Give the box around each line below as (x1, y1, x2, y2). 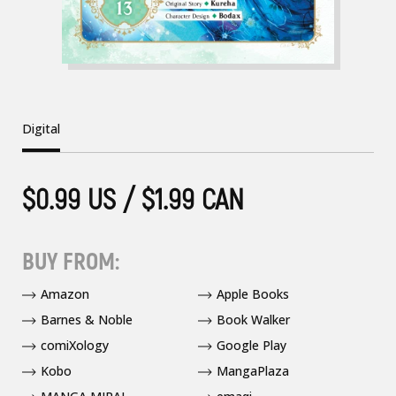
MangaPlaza (217, 362, 289, 379)
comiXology (41, 337, 109, 354)
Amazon (41, 286, 89, 302)
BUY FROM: (22, 247, 119, 277)
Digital (22, 120, 60, 137)
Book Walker (217, 311, 290, 328)
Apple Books (217, 286, 289, 302)
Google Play (217, 337, 286, 354)
